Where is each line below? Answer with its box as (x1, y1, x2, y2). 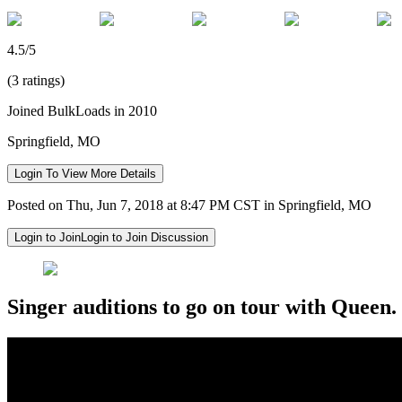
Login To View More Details (14, 166, 156, 180)
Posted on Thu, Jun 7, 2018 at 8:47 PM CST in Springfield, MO (7, 197, 371, 213)
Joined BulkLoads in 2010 (7, 102, 157, 118)
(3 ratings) (7, 72, 65, 88)
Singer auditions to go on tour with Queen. (7, 294, 397, 319)
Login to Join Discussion (81, 230, 208, 244)
